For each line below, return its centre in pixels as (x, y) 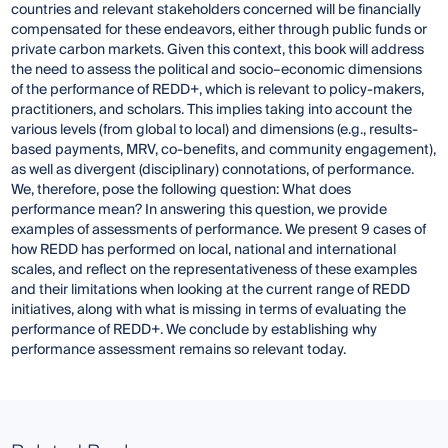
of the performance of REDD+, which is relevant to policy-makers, (218, 90)
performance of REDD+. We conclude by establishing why (194, 330)
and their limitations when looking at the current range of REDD (211, 290)
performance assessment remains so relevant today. (179, 350)
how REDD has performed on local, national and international (204, 250)
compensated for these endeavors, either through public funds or (219, 30)
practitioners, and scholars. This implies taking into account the (212, 110)
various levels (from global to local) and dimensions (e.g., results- (215, 130)
